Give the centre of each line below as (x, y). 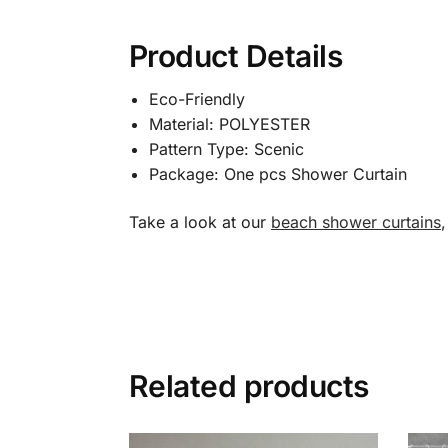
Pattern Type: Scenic (226, 149)
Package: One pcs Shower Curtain (277, 174)
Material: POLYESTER (229, 124)
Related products (248, 386)
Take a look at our (199, 221)
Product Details (235, 56)
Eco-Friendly (196, 99)
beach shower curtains (355, 221)
